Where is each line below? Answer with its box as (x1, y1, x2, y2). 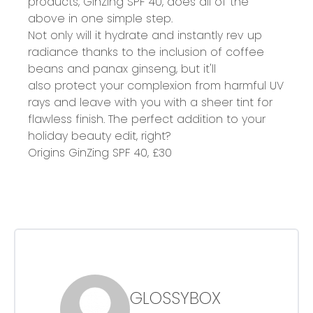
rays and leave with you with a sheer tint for (28, 94, 272, 110)
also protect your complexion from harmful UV (28, 77, 284, 94)
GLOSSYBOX (130, 286, 221, 310)
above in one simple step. (28, 10, 173, 27)
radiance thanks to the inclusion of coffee (28, 43, 264, 60)
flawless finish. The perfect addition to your (28, 110, 265, 127)
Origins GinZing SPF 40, (28, 144, 152, 161)
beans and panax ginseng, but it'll (28, 60, 216, 77)
